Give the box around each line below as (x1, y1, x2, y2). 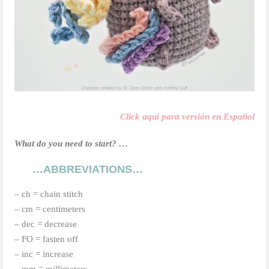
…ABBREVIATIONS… (32, 163, 143, 176)
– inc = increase (14, 249, 73, 259)
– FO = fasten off (14, 234, 78, 244)
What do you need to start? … (14, 139, 128, 149)
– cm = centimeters (14, 204, 85, 214)
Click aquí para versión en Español (120, 112, 255, 122)
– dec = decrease (14, 219, 77, 229)
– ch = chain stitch (14, 189, 83, 199)
